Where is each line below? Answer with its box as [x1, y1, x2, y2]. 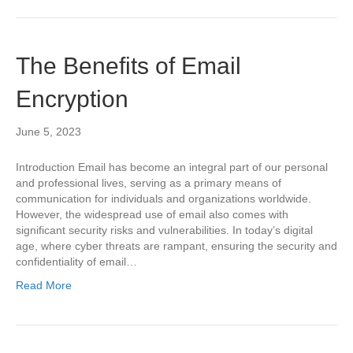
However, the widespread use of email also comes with [16, 208, 288, 221]
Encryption [16, 86, 128, 112]
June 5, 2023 [16, 125, 81, 138]
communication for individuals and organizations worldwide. [16, 192, 311, 205]
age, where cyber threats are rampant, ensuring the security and [16, 240, 337, 252]
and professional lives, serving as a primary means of [16, 176, 281, 189]
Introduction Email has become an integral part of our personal [16, 161, 328, 173]
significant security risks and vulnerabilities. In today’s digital [16, 224, 313, 236]
